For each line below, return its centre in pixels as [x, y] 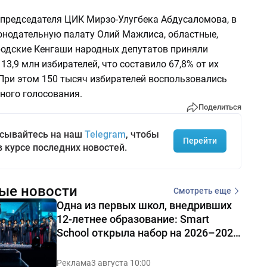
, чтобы [142, 134]
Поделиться [220, 107]
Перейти [200, 141]
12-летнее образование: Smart [133, 219]
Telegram [105, 134]
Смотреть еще [202, 191]
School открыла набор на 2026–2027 [148, 232]
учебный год [88, 246]
